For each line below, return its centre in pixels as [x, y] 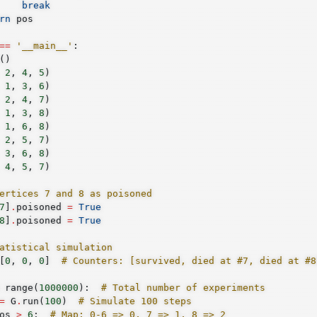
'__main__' [44, 45]
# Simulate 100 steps [135, 300]
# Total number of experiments [183, 287]
